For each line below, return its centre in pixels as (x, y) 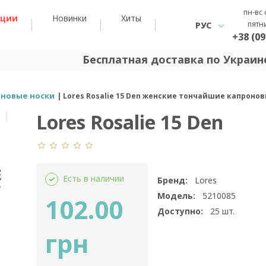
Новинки (69, 18)
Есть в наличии (93, 178)
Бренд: (172, 180)
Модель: (176, 196)
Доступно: (180, 211)
